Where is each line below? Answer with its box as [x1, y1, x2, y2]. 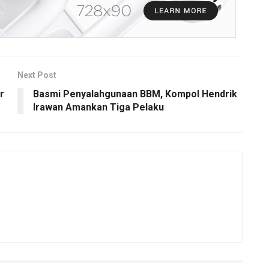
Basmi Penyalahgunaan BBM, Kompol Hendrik [33, 88, 237, 100]
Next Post [17, 70, 56, 80]
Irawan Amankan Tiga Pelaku [33, 101, 164, 113]
